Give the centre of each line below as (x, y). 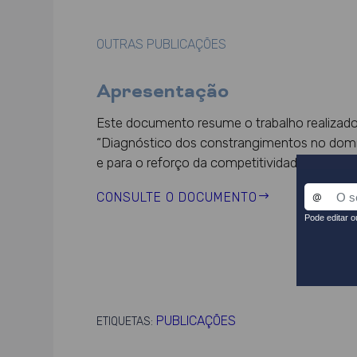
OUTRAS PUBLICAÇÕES (161, 45)
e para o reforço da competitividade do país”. (225, 163)
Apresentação (162, 93)
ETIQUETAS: (126, 322)
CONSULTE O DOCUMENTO (177, 198)
